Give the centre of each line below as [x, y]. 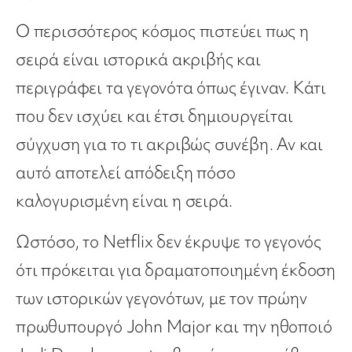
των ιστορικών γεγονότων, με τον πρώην [161, 299]
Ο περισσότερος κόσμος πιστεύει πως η [162, 31]
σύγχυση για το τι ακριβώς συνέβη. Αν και [169, 145]
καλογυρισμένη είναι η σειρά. [124, 201]
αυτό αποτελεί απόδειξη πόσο [126, 173]
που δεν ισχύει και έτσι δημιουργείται [154, 116]
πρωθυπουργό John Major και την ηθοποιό [174, 327]
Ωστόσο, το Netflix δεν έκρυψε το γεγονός [169, 242]
